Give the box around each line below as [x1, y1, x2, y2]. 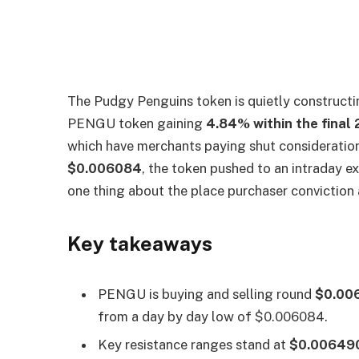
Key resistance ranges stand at [98, 337, 290, 353]
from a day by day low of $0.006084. [98, 308, 329, 325]
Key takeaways [67, 231, 213, 256]
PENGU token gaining [67, 115, 207, 132]
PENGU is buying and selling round [98, 285, 316, 302]
